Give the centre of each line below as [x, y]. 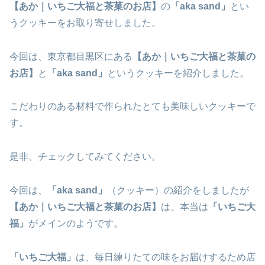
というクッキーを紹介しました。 [178, 73]
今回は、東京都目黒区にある [71, 56]
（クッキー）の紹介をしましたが [178, 190]
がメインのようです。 [76, 223]
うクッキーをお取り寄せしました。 [85, 22]
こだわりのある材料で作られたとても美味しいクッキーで [132, 106]
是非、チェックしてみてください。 [85, 157]
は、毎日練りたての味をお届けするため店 [166, 257]
